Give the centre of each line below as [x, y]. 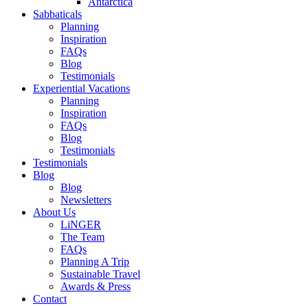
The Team [82, 237]
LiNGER [81, 224]
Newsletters [86, 200]
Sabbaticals [57, 14]
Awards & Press [96, 286]
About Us [54, 212]
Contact [50, 299]
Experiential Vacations [81, 88]
